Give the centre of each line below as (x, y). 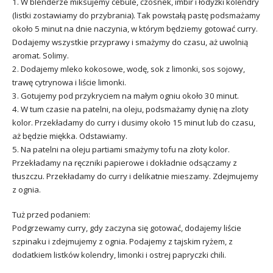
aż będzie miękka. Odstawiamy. (70, 136)
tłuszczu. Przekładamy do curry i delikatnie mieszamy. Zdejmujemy (135, 176)
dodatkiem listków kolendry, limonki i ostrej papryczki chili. (119, 254)
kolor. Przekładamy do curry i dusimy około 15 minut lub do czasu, (134, 123)
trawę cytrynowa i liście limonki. (69, 83)
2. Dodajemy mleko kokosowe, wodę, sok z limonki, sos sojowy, (129, 69)
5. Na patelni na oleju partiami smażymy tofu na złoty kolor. (121, 150)
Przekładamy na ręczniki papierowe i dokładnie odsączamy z (125, 163)
